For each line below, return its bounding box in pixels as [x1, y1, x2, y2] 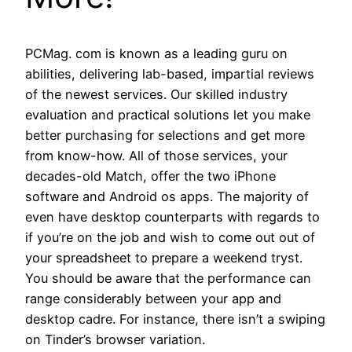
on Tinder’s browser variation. [25, 331, 205, 347]
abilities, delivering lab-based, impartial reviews [25, 65, 314, 82]
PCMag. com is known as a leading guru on [25, 45, 288, 61]
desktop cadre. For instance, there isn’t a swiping [25, 310, 325, 327]
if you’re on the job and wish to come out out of [25, 229, 315, 245]
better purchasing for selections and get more [25, 126, 305, 143]
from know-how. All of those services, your [25, 147, 288, 163]
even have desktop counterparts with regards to [25, 208, 320, 225]
